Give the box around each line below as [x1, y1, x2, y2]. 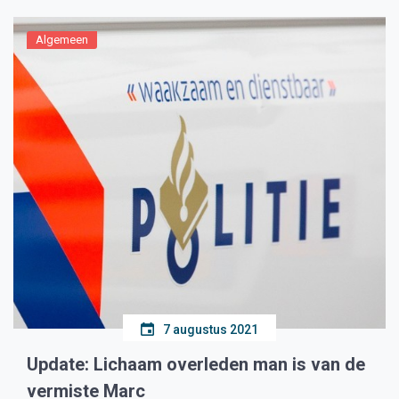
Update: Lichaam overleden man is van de [27, 354, 365, 375]
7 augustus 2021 [163, 322, 258, 337]
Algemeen [36, 33, 88, 46]
